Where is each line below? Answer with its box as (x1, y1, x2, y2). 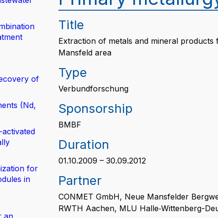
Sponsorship (58, 101, 133, 116)
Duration (58, 137, 109, 152)
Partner (58, 173, 102, 188)
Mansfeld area (58, 48, 111, 57)
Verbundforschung (58, 84, 128, 93)
